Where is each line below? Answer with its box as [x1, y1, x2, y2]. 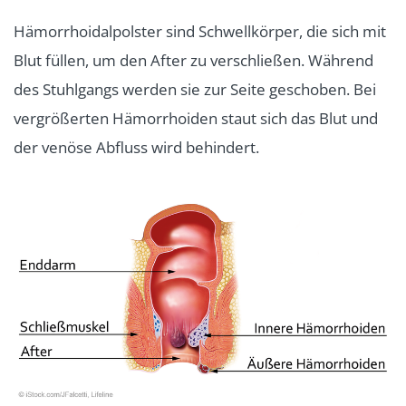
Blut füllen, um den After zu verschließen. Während [14, 49, 373, 71]
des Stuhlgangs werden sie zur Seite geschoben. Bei [14, 78, 376, 100]
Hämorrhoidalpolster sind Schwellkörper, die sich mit [14, 20, 386, 42]
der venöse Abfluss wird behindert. [14, 136, 259, 158]
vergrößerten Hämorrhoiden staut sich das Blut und [14, 107, 378, 129]
